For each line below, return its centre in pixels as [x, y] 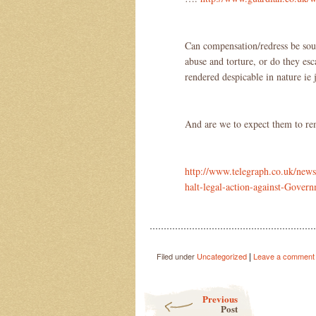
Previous [220, 299]
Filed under [177, 256]
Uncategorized [222, 256]
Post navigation [177, 290]
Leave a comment [284, 256]
